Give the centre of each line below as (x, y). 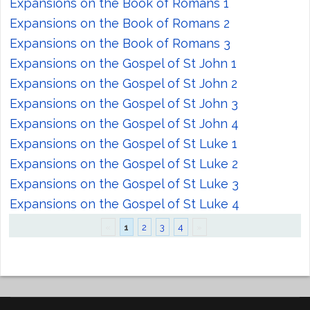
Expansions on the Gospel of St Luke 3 (124, 183)
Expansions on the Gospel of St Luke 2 (124, 163)
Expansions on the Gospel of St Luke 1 (124, 143)
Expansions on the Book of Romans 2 (120, 23)
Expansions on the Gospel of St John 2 (124, 83)
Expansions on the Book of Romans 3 (120, 43)
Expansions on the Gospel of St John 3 (124, 103)
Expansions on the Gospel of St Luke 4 (125, 203)
